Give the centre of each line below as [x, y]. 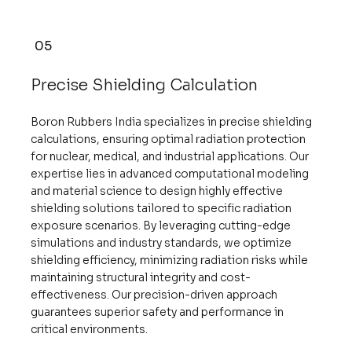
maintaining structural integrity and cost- [140, 278]
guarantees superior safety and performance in [157, 312]
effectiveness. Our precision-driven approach [154, 295]
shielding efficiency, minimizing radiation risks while [169, 260]
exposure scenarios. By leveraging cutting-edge [160, 226]
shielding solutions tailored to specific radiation [161, 209]
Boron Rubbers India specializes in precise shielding [171, 122]
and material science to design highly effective [156, 191]
